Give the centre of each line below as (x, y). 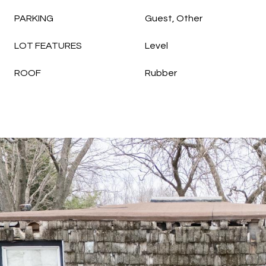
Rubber (161, 73)
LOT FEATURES (48, 46)
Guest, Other (174, 18)
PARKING (34, 18)
